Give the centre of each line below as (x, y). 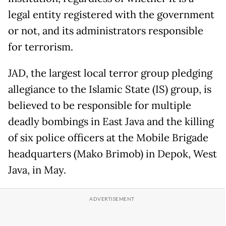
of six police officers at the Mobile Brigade (108, 137)
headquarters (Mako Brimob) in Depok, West (112, 154)
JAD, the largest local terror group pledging (110, 73)
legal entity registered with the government (111, 14)
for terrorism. (41, 47)
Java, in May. (37, 170)
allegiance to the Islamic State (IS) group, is (110, 89)
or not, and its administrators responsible (106, 31)
